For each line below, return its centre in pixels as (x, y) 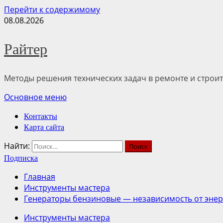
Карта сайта (44, 127)
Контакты (41, 116)
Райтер (26, 49)
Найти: (17, 146)
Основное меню (35, 97)
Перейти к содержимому (52, 9)
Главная (40, 177)
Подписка (21, 158)
